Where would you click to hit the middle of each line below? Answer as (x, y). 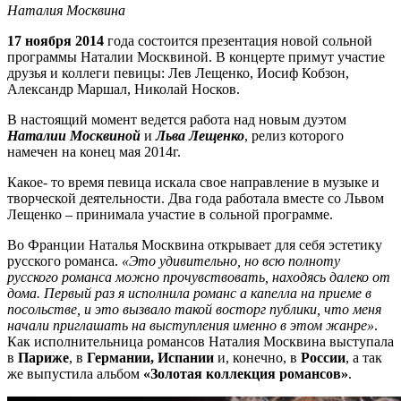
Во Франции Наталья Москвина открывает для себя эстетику (195, 244)
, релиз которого (294, 135)
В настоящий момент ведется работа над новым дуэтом (177, 119)
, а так (364, 357)
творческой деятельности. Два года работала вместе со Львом (196, 198)
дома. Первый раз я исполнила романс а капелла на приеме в (189, 293)
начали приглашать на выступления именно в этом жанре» (191, 325)
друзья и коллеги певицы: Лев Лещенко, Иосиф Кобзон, (178, 73)
